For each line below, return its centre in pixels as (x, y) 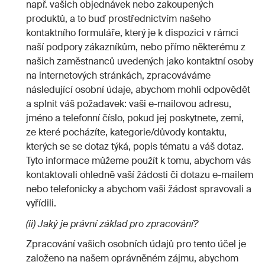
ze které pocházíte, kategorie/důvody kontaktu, (126, 132)
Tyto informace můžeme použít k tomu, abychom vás (138, 161)
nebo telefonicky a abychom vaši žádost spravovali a (139, 189)
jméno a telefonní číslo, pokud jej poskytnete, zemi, (135, 118)
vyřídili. (41, 203)
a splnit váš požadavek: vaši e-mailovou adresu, (129, 104)
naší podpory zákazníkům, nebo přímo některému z (136, 47)
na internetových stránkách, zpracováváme (118, 76)
